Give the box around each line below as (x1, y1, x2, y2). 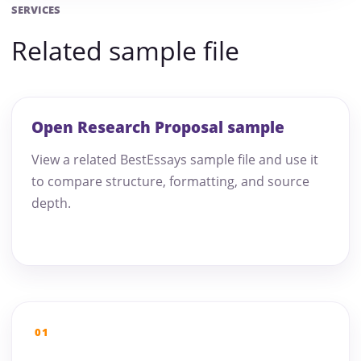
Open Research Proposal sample (31, 117, 284, 139)
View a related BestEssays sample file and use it (31, 151, 318, 169)
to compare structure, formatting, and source (31, 172, 309, 191)
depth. (31, 194, 71, 213)
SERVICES (11, 2, 60, 18)
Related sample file (11, 33, 239, 68)
